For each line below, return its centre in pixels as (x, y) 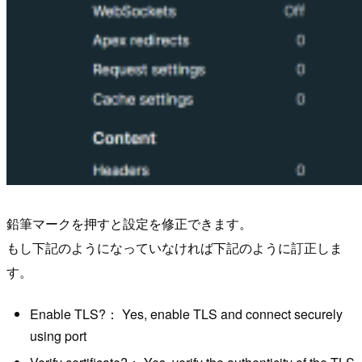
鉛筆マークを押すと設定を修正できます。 (129, 224)
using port (58, 335)
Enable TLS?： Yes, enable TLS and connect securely (186, 314)
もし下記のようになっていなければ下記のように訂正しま (175, 248)
